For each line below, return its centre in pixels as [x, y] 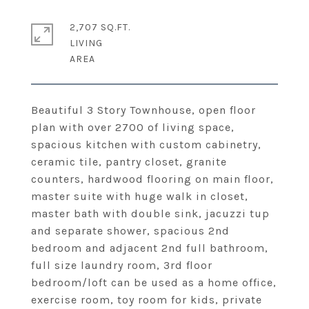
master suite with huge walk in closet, [140, 196]
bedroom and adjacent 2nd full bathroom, [150, 248]
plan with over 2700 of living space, [133, 127]
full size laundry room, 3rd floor [122, 265]
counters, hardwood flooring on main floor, [152, 179]
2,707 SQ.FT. [100, 27]
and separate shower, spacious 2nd [130, 231]
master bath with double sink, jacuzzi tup [150, 213]
